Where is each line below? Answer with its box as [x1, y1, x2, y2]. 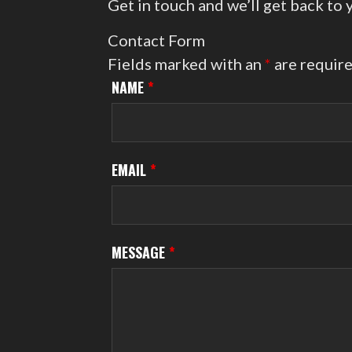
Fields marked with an [108, 54, 266, 73]
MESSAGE [112, 242, 170, 262]
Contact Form [108, 31, 206, 49]
